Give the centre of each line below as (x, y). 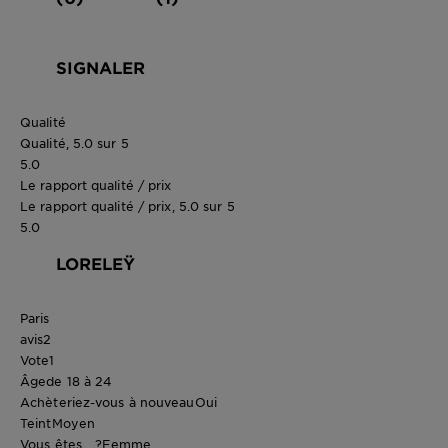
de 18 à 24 (79, 380)
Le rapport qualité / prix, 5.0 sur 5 (127, 205)
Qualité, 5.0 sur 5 (74, 142)
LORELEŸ (95, 262)
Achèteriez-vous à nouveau (107, 401)
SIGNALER (100, 66)
